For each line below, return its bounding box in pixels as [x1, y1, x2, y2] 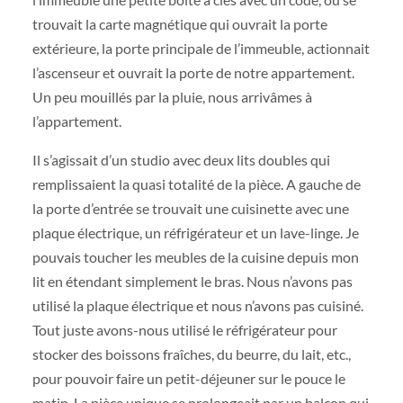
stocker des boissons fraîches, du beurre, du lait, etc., [31, 345, 351, 363]
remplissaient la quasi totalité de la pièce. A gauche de [31, 175, 361, 193]
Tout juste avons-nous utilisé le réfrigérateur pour [31, 321, 337, 339]
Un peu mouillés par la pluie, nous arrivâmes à [31, 88, 312, 105]
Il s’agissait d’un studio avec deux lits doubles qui [31, 151, 330, 169]
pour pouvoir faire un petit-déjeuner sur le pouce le [31, 370, 345, 388]
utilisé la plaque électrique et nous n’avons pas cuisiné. [31, 297, 363, 315]
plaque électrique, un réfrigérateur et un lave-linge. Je [31, 224, 359, 242]
